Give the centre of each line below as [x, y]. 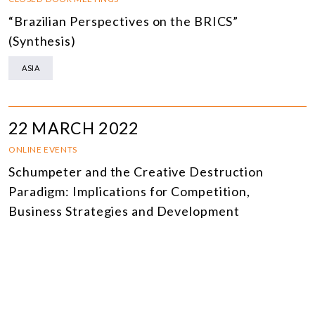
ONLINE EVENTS [43, 150]
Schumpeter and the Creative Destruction [136, 172]
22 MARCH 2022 [73, 128]
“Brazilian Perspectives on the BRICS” [124, 21]
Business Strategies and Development [124, 211]
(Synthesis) [42, 41]
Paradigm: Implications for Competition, [130, 192]
